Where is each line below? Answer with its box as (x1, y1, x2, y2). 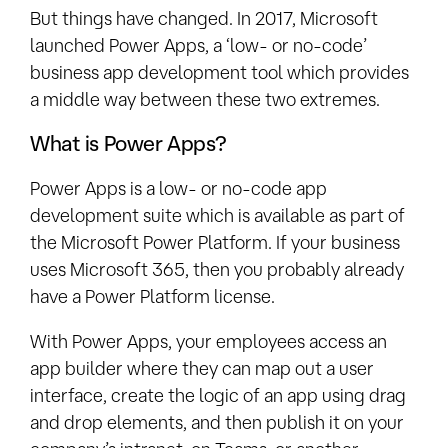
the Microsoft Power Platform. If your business (30, 231, 400, 252)
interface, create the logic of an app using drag (30, 384, 406, 405)
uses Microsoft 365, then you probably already (30, 258, 404, 279)
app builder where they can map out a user (30, 357, 374, 378)
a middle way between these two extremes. (30, 89, 380, 110)
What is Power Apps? (30, 130, 227, 155)
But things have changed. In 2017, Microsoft (30, 8, 378, 29)
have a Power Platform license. (30, 285, 275, 306)
